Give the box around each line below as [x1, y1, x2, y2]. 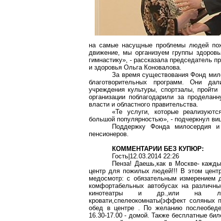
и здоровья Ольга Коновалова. [89, 64, 182, 71]
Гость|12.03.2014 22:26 [112, 152, 180, 160]
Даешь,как [135, 160, 166, 167]
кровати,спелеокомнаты [89, 197, 160, 204]
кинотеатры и [89, 189, 157, 197]
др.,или [157, 189, 180, 197]
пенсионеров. [89, 130, 129, 138]
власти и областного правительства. [89, 101, 198, 108]
